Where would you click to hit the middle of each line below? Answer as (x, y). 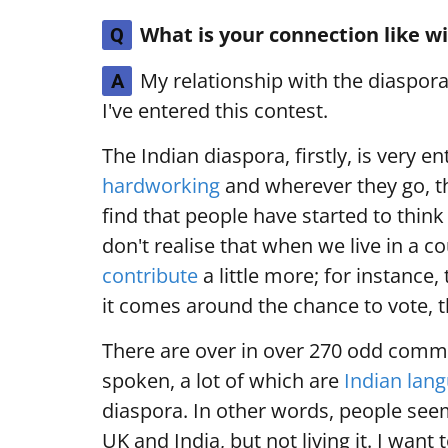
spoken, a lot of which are (223, 381)
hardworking (161, 186)
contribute (150, 276)
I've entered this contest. (215, 111)
